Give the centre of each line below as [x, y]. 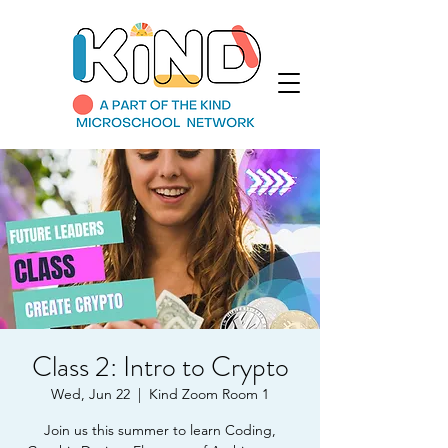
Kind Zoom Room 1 [209, 394]
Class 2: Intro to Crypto [160, 367]
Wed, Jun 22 [90, 394]
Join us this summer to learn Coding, [160, 430]
